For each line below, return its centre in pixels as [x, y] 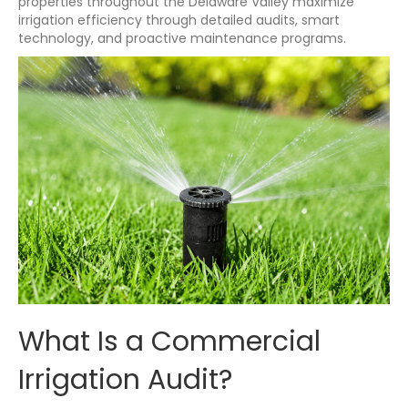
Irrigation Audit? [125, 379]
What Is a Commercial [169, 341]
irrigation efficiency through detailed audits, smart [179, 20]
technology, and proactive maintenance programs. [182, 38]
